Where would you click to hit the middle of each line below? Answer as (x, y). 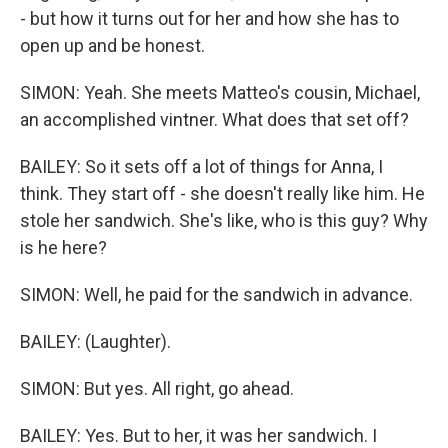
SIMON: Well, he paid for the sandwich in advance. (216, 294)
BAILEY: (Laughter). (95, 341)
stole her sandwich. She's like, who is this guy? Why (224, 220)
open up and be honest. (112, 45)
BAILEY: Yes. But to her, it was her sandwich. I (198, 435)
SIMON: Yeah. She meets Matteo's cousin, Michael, (220, 92)
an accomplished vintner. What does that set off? (214, 119)
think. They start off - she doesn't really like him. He (222, 193)
